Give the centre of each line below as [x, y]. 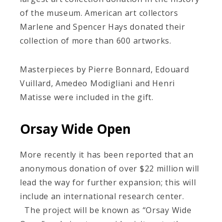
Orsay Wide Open [75, 129]
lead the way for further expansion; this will [108, 182]
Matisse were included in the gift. [87, 97]
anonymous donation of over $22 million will [110, 168]
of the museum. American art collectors [99, 13]
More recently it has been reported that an [107, 154]
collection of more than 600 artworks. [96, 40]
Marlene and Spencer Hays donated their [103, 27]
